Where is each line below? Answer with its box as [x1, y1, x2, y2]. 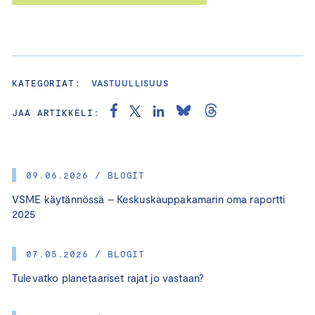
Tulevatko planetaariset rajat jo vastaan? [12, 271, 207, 285]
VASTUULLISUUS [91, 78, 169, 89]
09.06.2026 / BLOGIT [26, 169, 146, 181]
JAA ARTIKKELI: [12, 107, 100, 119]
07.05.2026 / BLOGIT [26, 248, 146, 260]
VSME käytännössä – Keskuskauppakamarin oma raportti [12, 193, 285, 206]
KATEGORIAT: [12, 77, 82, 89]
